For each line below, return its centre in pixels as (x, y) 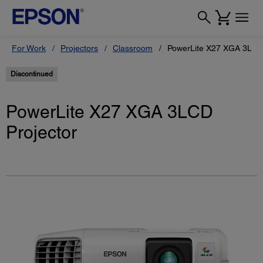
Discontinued (32, 74)
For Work (29, 48)
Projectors (79, 48)
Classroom (133, 48)
